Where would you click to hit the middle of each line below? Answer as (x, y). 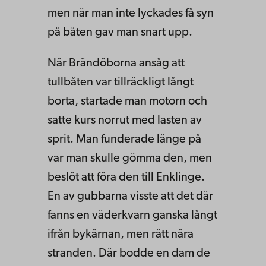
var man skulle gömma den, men (130, 158)
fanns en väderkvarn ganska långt (132, 215)
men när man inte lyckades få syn (131, 13)
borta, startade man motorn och (127, 101)
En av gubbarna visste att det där (130, 196)
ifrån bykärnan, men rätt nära (121, 234)
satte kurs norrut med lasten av (125, 120)
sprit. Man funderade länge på (124, 139)
